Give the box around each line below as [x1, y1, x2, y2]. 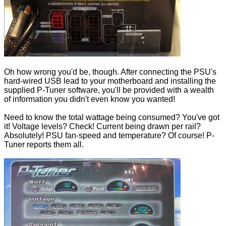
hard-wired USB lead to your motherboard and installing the [4, 77, 216, 86]
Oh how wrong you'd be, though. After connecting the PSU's [4, 68, 216, 77]
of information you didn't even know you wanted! [4, 95, 175, 104]
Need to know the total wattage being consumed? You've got [4, 113, 219, 122]
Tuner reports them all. [4, 140, 84, 149]
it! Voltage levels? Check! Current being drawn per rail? [4, 122, 201, 131]
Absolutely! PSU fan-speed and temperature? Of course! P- [4, 131, 214, 140]
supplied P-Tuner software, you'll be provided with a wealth [4, 86, 214, 95]
